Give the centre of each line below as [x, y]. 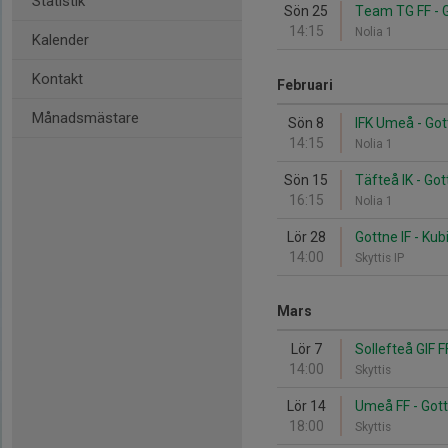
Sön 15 [306, 180]
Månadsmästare [85, 118]
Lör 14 [306, 406]
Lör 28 [306, 237]
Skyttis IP [382, 258]
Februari [305, 85]
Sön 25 [306, 11]
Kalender [60, 40]
